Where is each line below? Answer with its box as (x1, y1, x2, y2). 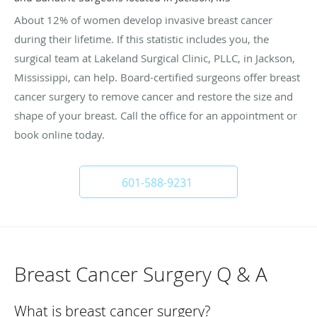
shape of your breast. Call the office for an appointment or (14, 108, 297, 122)
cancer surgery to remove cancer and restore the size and (14, 88, 293, 103)
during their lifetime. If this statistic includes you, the (14, 31, 269, 46)
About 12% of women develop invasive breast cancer (14, 12, 272, 27)
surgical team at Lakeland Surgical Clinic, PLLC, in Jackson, (14, 50, 295, 65)
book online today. (14, 127, 105, 142)
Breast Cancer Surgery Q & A (14, 260, 267, 287)
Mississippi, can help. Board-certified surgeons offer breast (14, 69, 300, 84)
